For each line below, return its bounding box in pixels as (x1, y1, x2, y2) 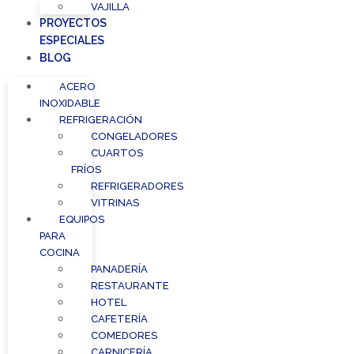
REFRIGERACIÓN (59, 114, 142, 126)
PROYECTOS (40, 17, 107, 30)
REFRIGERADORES (91, 180, 183, 193)
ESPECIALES (40, 34, 104, 47)
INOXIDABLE (40, 97, 100, 110)
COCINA (40, 247, 80, 259)
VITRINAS (91, 197, 139, 209)
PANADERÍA (91, 263, 148, 276)
